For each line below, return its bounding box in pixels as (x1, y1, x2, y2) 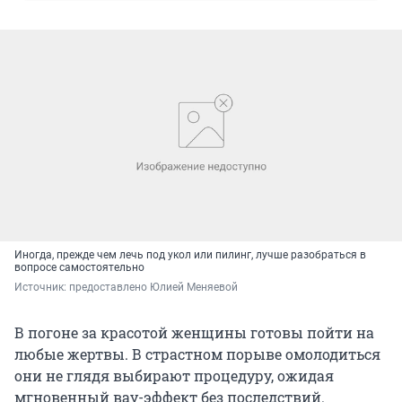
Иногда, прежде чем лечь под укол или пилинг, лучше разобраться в (14, 248, 366, 261)
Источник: (14, 280, 69, 293)
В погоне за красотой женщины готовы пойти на (14, 322, 374, 342)
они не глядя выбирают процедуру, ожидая (14, 365, 334, 385)
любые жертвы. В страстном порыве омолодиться (14, 344, 380, 363)
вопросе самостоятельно (14, 260, 144, 274)
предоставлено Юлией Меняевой (69, 280, 238, 293)
